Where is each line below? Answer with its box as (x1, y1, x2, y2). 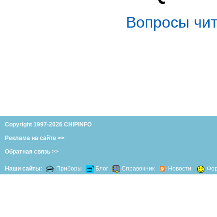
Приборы (56, 165, 83, 172)
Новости (167, 165, 193, 172)
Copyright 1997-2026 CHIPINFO (5, 121, 92, 128)
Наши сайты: (5, 165, 42, 172)
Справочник (120, 165, 156, 172)
